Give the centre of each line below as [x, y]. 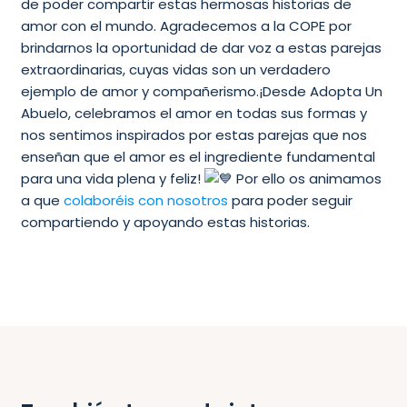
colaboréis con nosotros [145, 200]
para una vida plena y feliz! [112, 178]
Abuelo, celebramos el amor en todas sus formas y [194, 113]
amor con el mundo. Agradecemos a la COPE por [186, 25]
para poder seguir [290, 200]
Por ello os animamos [307, 178]
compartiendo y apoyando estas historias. [165, 222]
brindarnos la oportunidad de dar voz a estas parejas [201, 47]
